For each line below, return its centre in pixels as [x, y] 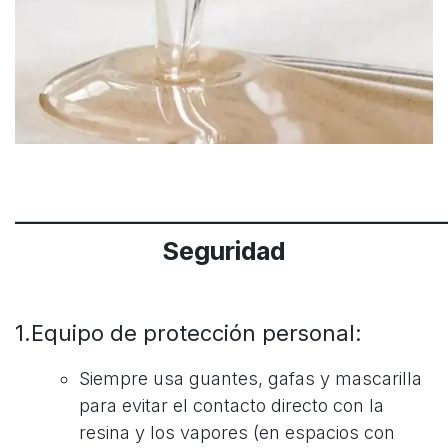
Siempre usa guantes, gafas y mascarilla [250, 378]
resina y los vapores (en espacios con [237, 432]
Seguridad [224, 250]
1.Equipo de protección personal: [188, 332]
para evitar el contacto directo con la [231, 405]
